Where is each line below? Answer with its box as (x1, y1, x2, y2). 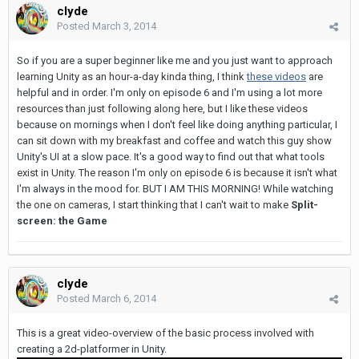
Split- (291, 199, 318, 212)
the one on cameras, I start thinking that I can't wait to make (17, 199, 291, 212)
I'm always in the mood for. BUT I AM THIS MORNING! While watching (17, 183, 333, 196)
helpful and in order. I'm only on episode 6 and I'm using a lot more (17, 87, 322, 99)
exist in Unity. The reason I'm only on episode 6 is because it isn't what (17, 167, 337, 179)
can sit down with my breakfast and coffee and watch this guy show (17, 135, 332, 147)
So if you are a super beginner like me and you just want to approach (17, 54, 333, 67)
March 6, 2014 (92, 292, 156, 305)
